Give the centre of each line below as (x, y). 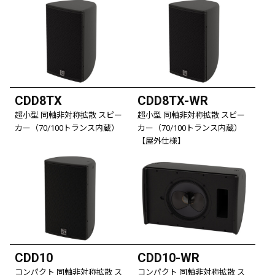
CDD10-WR (168, 258)
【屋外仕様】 (161, 141)
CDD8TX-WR (173, 100)
